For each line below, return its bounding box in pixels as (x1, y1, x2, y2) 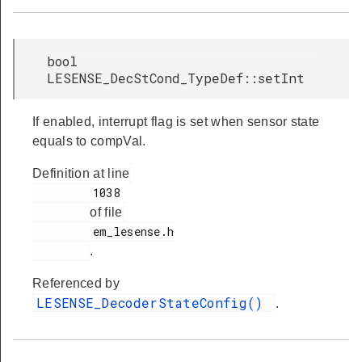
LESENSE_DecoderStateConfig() (36, 294, 271, 311)
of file (90, 205, 123, 219)
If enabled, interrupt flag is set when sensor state (32, 115, 320, 128)
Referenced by (32, 276, 120, 290)
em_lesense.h (32, 224, 93, 239)
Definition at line (32, 166, 130, 180)
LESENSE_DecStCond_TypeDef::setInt (47, 69, 305, 86)
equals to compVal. (32, 134, 146, 148)
